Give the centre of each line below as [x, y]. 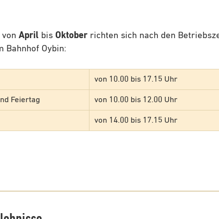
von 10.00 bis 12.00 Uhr [136, 100]
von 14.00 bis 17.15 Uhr [136, 120]
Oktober [71, 35]
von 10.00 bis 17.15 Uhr [136, 79]
